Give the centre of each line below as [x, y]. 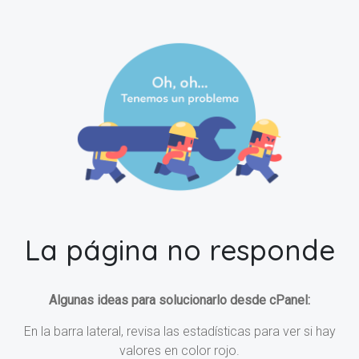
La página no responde [179, 250]
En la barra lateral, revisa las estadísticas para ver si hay [179, 332]
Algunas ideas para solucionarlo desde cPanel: [179, 301]
